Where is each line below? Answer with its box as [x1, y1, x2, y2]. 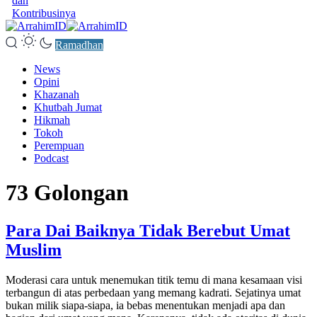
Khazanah [34, 88, 79, 100]
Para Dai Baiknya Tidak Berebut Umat [6, 221, 290, 240]
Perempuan [34, 139, 84, 151]
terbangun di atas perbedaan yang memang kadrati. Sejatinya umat [6, 286, 301, 299]
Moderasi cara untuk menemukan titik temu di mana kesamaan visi [6, 273, 302, 286]
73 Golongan [6, 180, 129, 206]
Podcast [34, 152, 69, 164]
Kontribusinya [12, 7, 76, 19]
